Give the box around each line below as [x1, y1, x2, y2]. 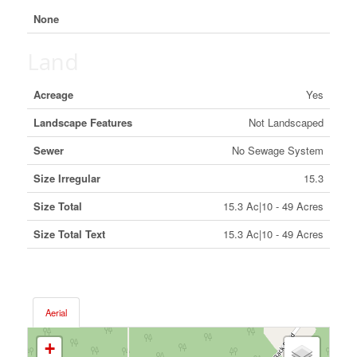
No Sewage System [231, 143, 324, 158]
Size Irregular [33, 171, 100, 186]
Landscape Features [33, 115, 132, 130]
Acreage [33, 87, 73, 102]
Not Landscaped [248, 115, 324, 130]
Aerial [45, 306, 67, 319]
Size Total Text [33, 226, 105, 241]
